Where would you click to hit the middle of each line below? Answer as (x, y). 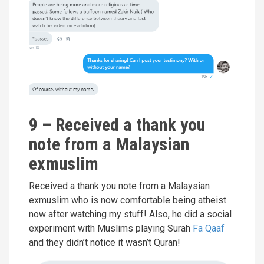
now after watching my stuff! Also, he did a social (130, 214)
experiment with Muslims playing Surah (111, 228)
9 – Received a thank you (117, 124)
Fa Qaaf (209, 228)
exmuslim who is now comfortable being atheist (128, 200)
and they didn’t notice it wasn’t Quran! (105, 242)
